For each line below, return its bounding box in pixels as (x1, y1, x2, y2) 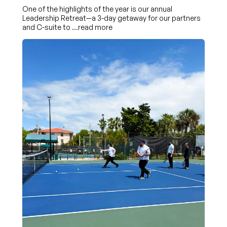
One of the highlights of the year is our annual (22, 5, 172, 14)
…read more (72, 23, 112, 32)
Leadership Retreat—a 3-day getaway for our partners (22, 14, 201, 23)
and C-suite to (22, 23, 72, 32)
